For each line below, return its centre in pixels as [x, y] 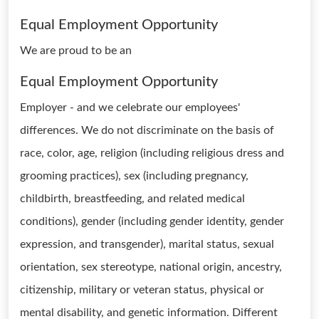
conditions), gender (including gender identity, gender [152, 221]
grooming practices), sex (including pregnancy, [134, 176]
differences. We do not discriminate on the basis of [147, 130]
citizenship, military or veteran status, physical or [142, 290]
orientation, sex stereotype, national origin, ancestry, [151, 267]
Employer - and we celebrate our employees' [130, 108]
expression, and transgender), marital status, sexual [147, 244]
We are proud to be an [76, 51]
